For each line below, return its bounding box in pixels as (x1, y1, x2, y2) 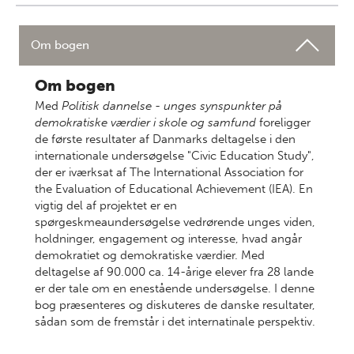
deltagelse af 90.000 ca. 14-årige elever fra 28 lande (35, 265, 314, 279)
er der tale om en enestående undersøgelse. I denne (35, 281, 314, 296)
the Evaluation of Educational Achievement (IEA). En (35, 182, 313, 196)
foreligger (256, 115, 311, 130)
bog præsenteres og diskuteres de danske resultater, (35, 298, 315, 312)
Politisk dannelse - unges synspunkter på (62, 99, 282, 113)
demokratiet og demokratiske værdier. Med (35, 248, 265, 262)
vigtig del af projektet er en (35, 198, 177, 213)
